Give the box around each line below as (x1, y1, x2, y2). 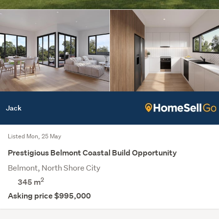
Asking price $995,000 (8, 191, 91, 201)
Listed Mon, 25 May (8, 132, 61, 141)
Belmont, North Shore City (8, 162, 100, 173)
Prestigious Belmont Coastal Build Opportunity (8, 148, 177, 158)
